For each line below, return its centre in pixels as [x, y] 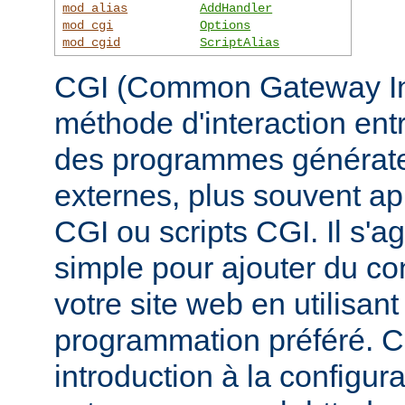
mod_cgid [92, 42]
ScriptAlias [240, 42]
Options [226, 25]
